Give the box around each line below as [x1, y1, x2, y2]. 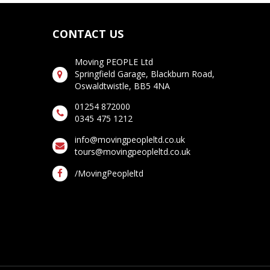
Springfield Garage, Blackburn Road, [75, 68, 215, 80]
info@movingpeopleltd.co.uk [75, 134, 185, 146]
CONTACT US [52, 27, 124, 42]
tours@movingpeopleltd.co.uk [75, 146, 190, 158]
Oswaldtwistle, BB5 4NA [75, 80, 170, 92]
